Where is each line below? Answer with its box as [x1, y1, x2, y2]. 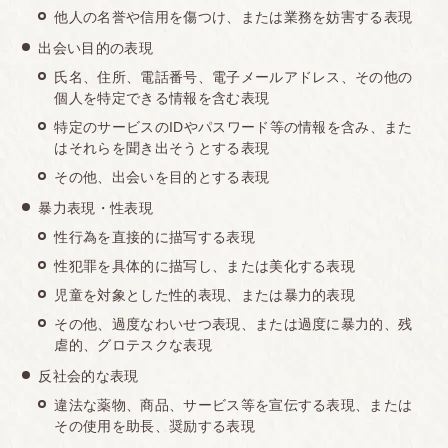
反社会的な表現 [38, 367, 139, 384]
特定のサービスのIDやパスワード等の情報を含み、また [54, 118, 413, 135]
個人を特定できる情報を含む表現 [54, 89, 270, 106]
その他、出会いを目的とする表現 [54, 168, 270, 185]
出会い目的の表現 [38, 39, 153, 56]
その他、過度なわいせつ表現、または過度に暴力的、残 [54, 315, 413, 332]
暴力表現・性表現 [38, 199, 153, 216]
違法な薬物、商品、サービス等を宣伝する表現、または [54, 396, 413, 413]
